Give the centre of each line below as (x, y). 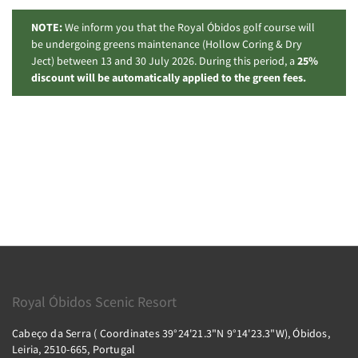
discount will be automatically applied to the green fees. (169, 77)
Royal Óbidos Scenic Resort (94, 302)
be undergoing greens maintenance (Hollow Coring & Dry (167, 44)
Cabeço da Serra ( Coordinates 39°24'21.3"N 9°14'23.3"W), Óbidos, (171, 333)
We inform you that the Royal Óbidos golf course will (189, 27)
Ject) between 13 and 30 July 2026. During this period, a (164, 60)
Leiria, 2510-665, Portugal (74, 349)
